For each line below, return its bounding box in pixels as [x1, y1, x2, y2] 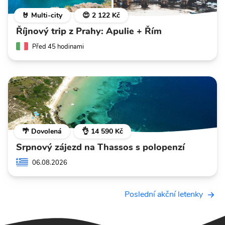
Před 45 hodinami [32, 42, 84, 51]
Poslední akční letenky [125, 189, 203, 200]
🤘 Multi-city [22, 10, 62, 20]
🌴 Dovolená [22, 126, 62, 136]
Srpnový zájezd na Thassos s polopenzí [16, 141, 185, 153]
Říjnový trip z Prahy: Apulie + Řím [16, 25, 162, 37]
